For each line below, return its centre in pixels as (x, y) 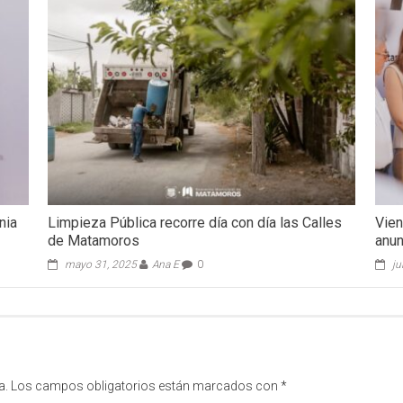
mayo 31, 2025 (101, 265)
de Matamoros (94, 241)
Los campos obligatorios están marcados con (146, 386)
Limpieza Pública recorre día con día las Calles (195, 223)
